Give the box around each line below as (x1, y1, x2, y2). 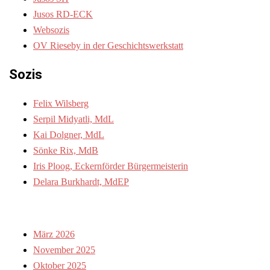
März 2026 (33, 229, 75, 240)
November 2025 (33, 245, 95, 256)
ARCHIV (9, 202, 43, 215)
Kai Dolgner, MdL (33, 129, 104, 140)
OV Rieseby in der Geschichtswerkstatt (33, 40, 183, 51)
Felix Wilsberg (33, 98, 89, 108)
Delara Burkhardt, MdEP (33, 176, 129, 187)
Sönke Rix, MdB (33, 145, 98, 155)
